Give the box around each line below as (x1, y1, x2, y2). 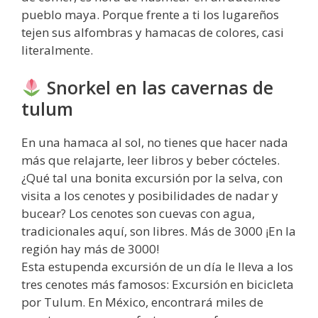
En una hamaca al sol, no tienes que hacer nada (21, 134, 288, 151)
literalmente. (21, 41, 93, 58)
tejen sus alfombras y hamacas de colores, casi (21, 23, 284, 40)
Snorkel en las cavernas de (41, 75, 273, 100)
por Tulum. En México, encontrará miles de (21, 294, 263, 311)
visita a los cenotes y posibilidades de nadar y (21, 187, 278, 204)
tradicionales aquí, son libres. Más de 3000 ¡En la (21, 223, 296, 240)
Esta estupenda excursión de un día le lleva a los (21, 258, 293, 275)
